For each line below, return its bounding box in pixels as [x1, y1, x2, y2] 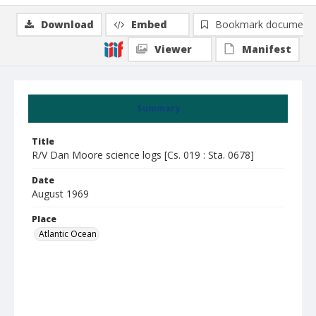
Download [41, 18, 94, 31]
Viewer [154, 42, 192, 56]
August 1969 [32, 187, 89, 200]
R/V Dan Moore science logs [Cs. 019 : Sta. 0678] [32, 148, 254, 162]
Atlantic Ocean [39, 228, 97, 240]
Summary [136, 102, 180, 114]
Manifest [242, 42, 291, 56]
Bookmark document [215, 18, 312, 31]
